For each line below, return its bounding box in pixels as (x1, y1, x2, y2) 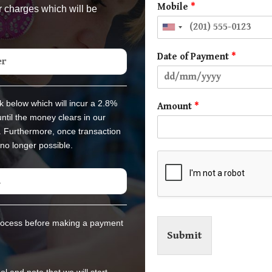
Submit (167, 229, 202, 242)
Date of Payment (157, 50, 231, 63)
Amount (157, 100, 194, 112)
